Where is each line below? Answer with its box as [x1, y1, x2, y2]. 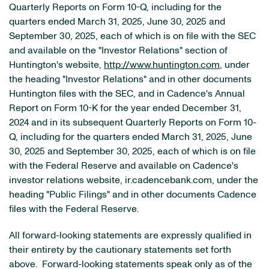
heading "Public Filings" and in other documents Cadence [9, 190, 256, 199]
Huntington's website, [9, 60, 104, 70]
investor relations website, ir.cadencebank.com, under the [9, 175, 258, 185]
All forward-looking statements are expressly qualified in [9, 231, 252, 240]
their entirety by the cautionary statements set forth [9, 245, 231, 255]
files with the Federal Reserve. [9, 204, 139, 214]
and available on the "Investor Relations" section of [9, 46, 228, 55]
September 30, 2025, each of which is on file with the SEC [9, 31, 256, 41]
